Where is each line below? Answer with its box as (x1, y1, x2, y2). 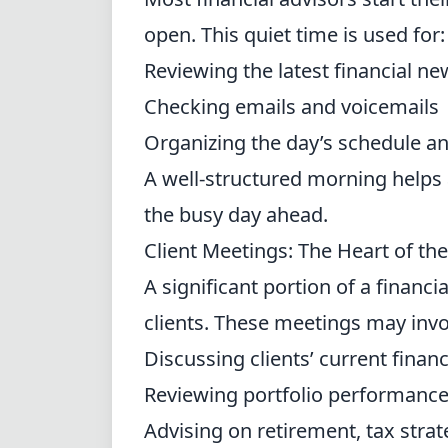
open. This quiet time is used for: (144, 21, 445, 48)
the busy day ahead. (144, 201, 328, 228)
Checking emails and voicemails (144, 93, 439, 120)
